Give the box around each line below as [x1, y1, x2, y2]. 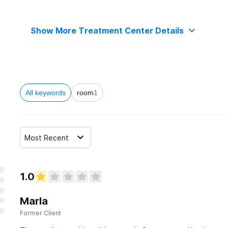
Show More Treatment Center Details [30, 25, 184, 36]
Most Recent [24, 133, 69, 142]
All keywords [25, 89, 66, 97]
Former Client [20, 209, 61, 217]
